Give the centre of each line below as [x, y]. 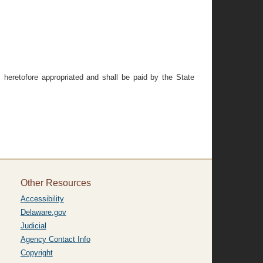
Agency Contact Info [55, 239]
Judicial [33, 226]
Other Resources [55, 183]
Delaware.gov [43, 212]
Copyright [36, 253]
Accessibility [42, 199]
